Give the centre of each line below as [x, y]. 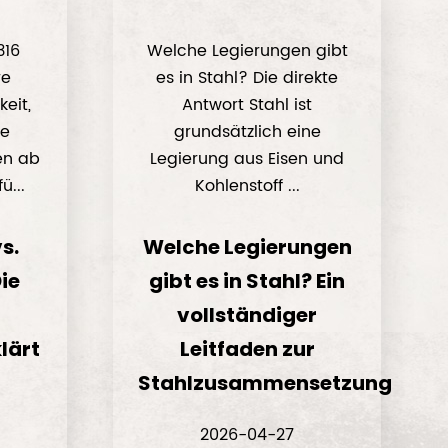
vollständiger [247, 315]
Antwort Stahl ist [247, 105]
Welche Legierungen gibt [247, 51]
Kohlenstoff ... [247, 186]
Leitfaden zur [247, 349]
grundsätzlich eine [247, 132]
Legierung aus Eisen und [247, 159]
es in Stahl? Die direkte [247, 78]
